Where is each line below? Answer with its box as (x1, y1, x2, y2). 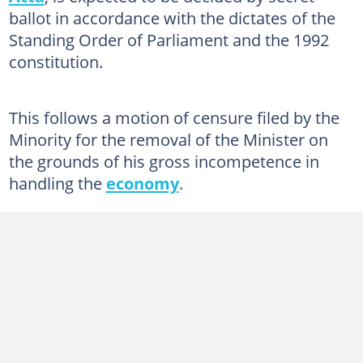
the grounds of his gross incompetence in (8, 149, 319, 173)
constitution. (8, 49, 103, 73)
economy (105, 171, 179, 194)
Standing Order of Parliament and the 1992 (8, 28, 329, 51)
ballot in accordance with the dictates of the (8, 6, 335, 29)
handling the (8, 171, 106, 194)
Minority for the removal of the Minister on (8, 127, 328, 151)
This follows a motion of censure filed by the (8, 105, 340, 129)
